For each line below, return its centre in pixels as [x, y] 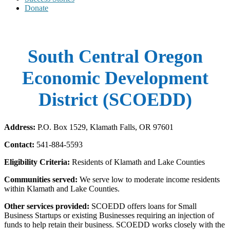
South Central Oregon [115, 57]
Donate [36, 8]
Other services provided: [48, 206]
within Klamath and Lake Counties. [62, 189]
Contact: [20, 145]
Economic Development [115, 78]
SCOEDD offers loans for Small [144, 206]
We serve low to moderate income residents [150, 180]
